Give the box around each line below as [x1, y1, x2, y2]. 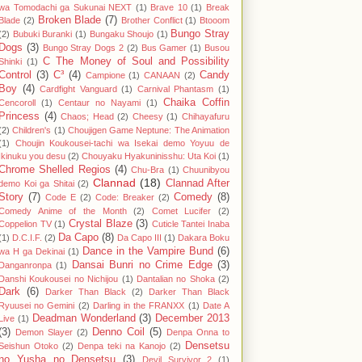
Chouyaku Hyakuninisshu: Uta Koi [82, 151, 216, 162]
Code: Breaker [95, 192, 154, 203]
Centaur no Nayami [58, 98, 141, 108]
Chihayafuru [182, 112, 230, 122]
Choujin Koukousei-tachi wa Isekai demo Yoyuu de [15, 138, 230, 149]
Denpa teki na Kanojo [78, 341, 166, 351]
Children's [12, 125, 52, 136]
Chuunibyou [183, 165, 230, 175]
